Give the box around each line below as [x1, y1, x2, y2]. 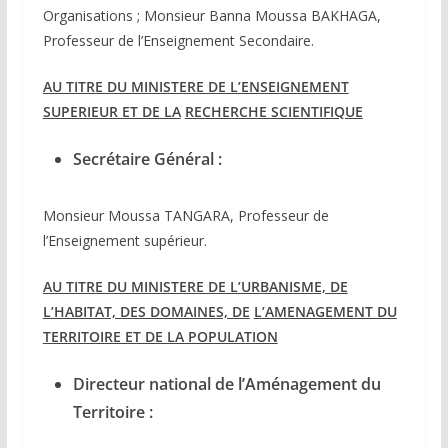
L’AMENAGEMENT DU [253, 302, 397, 322]
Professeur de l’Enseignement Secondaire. [42, 31, 314, 51]
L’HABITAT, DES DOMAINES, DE [42, 302, 250, 322]
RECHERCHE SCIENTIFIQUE [184, 102, 363, 122]
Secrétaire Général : [72, 148, 222, 171]
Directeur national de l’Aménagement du [72, 373, 381, 396]
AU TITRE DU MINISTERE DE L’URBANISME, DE [42, 277, 348, 297]
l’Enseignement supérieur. [42, 231, 207, 251]
